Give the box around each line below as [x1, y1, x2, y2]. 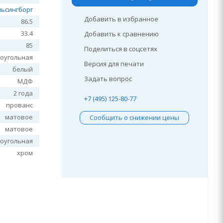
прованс [6, 101, 33, 110]
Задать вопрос [84, 74, 132, 83]
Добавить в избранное [84, 14, 158, 23]
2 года [13, 89, 33, 98]
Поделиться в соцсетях [84, 44, 157, 53]
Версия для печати [84, 59, 144, 68]
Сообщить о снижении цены [90, 113, 180, 122]
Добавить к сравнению [84, 29, 159, 38]
